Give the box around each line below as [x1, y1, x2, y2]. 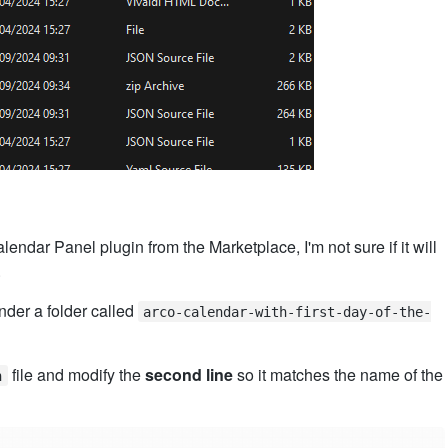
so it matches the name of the [232, 362, 443, 386]
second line [144, 362, 233, 386]
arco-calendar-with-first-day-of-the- [143, 303, 432, 320]
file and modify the [7, 362, 145, 386]
